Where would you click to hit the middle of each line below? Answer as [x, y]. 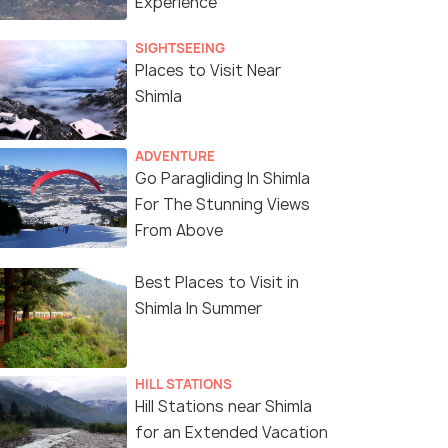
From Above [179, 231]
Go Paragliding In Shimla [222, 179]
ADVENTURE [175, 156]
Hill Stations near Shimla [223, 407]
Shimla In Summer [198, 309]
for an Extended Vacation [231, 433]
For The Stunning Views [222, 205]
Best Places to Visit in [217, 283]
